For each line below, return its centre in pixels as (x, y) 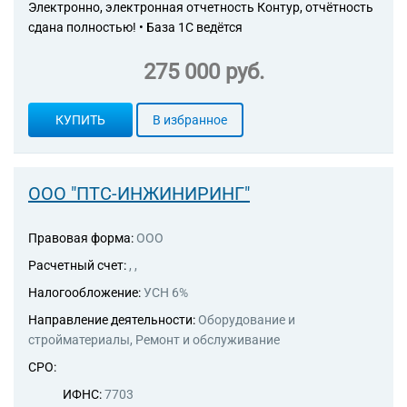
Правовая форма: (81, 238)
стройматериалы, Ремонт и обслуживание (154, 340)
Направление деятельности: (113, 320)
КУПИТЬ (80, 120)
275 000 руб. (203, 72)
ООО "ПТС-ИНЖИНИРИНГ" (139, 194)
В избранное (190, 120)
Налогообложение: (86, 293)
